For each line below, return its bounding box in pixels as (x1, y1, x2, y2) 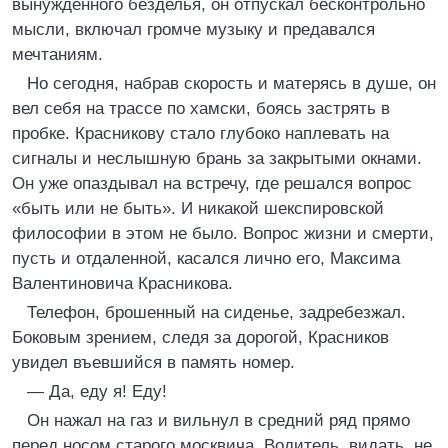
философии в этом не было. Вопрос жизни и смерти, (12, 224, 434, 243)
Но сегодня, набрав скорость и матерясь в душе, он (27, 74, 436, 93)
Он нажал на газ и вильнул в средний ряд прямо (27, 411, 410, 430)
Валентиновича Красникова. (12, 274, 233, 293)
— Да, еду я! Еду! (27, 382, 167, 401)
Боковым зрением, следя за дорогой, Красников (12, 328, 389, 347)
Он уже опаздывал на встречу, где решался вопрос (12, 174, 412, 193)
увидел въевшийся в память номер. (12, 353, 295, 372)
